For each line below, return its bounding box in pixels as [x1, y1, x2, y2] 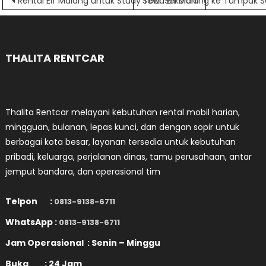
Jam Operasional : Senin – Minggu [5, 237, 163, 249]
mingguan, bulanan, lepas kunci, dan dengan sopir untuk [5, 121, 240, 133]
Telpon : [5, 195, 55, 207]
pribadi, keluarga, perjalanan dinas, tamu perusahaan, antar [5, 151, 252, 163]
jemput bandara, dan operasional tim [5, 166, 161, 178]
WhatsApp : [5, 216, 59, 228]
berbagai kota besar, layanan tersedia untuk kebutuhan [5, 136, 236, 148]
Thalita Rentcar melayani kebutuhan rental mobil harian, [5, 106, 240, 118]
